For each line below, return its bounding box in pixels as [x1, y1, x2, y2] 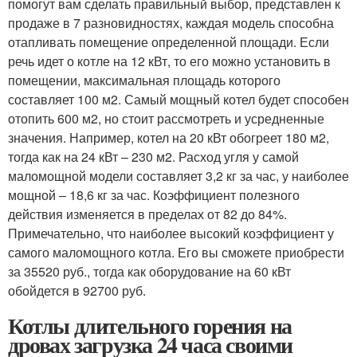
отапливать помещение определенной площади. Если [8, 33, 329, 52]
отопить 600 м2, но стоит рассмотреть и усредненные [8, 109, 324, 128]
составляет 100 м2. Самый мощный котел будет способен [8, 90, 349, 109]
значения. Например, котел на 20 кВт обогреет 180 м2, [8, 128, 329, 147]
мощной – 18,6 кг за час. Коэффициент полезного [8, 186, 300, 205]
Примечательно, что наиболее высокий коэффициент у [8, 224, 334, 243]
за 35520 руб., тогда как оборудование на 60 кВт [8, 262, 291, 281]
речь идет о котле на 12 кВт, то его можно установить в [8, 52, 331, 71]
